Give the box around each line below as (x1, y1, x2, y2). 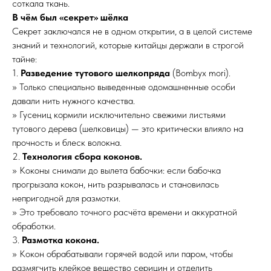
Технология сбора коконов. (22, 151, 142, 162)
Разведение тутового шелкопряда (21, 67, 170, 79)
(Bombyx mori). (170, 67, 230, 79)
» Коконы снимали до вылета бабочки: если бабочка (12, 165, 221, 176)
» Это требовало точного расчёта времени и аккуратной (12, 206, 237, 218)
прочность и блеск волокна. (12, 137, 122, 148)
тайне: (12, 53, 37, 65)
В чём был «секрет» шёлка (12, 11, 128, 23)
